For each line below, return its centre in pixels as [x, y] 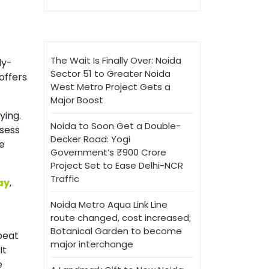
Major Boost [77, 100]
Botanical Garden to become [116, 231]
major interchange [92, 244]
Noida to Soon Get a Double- [116, 126]
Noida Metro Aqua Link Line [109, 204]
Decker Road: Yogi [90, 139]
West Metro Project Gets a [110, 87]
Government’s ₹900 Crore [108, 152]
